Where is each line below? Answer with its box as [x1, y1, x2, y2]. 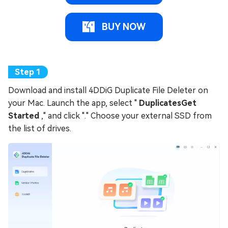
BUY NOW [102, 21, 146, 32]
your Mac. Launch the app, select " [8, 98, 139, 108]
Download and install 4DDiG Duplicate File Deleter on [8, 85, 208, 95]
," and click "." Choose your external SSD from [41, 110, 212, 121]
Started [8, 110, 41, 121]
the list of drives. [8, 123, 71, 133]
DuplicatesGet [139, 98, 196, 108]
